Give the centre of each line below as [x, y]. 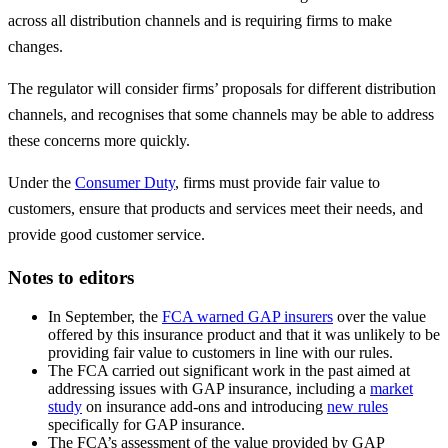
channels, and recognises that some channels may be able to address [221, 115]
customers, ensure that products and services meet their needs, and [215, 209]
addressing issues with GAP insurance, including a [209, 388]
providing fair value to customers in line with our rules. [220, 352]
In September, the [105, 316]
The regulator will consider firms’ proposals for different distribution [222, 89]
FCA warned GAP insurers [247, 316]
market [391, 388]
